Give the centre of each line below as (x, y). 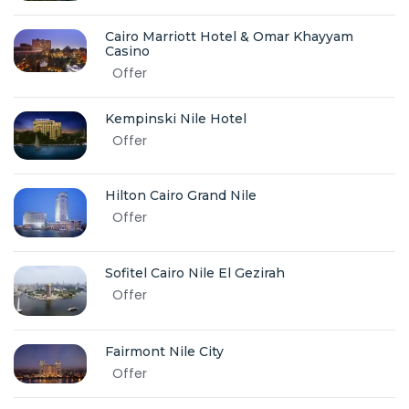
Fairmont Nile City (164, 351)
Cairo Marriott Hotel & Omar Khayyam (229, 36)
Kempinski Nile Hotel (176, 118)
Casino (127, 51)
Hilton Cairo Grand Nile (181, 196)
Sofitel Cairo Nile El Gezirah (195, 273)
